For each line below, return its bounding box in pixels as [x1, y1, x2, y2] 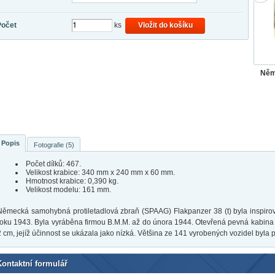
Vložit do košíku [137, 21, 193, 30]
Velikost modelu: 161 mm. [25, 185, 111, 195]
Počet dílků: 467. [25, 160, 81, 169]
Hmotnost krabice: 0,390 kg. [25, 177, 118, 186]
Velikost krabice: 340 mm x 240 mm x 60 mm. [25, 168, 175, 177]
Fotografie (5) [34, 141, 75, 149]
